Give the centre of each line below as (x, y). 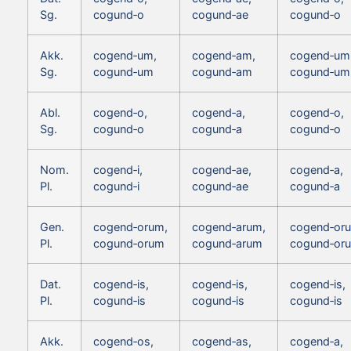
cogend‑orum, (130, 226)
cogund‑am (222, 71)
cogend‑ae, (222, 169)
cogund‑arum (227, 243)
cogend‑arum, (229, 226)
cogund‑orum (129, 243)
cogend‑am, (224, 55)
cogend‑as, (222, 341)
